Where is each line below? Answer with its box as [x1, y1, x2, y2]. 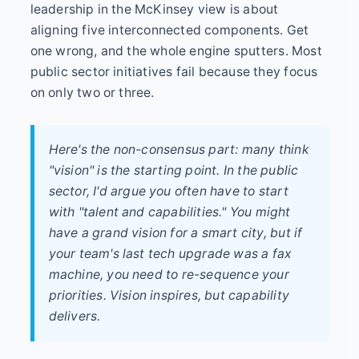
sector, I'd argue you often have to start [48, 184, 288, 200]
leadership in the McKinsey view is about [30, 2, 279, 18]
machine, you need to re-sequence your [48, 267, 289, 283]
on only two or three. [30, 85, 155, 101]
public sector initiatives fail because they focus [30, 64, 318, 80]
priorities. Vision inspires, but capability [48, 288, 290, 304]
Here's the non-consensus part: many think [48, 142, 309, 158]
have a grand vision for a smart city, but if [48, 225, 303, 241]
